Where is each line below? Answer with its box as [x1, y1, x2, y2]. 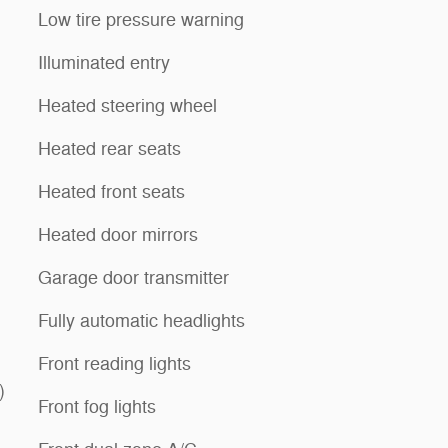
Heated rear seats [38, 137, 181, 160]
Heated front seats [38, 180, 185, 203]
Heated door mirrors [38, 223, 198, 246]
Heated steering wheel [38, 94, 217, 117]
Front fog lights [38, 395, 156, 418]
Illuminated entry [38, 51, 170, 74]
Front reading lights [38, 352, 191, 375]
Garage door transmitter [38, 266, 229, 289]
